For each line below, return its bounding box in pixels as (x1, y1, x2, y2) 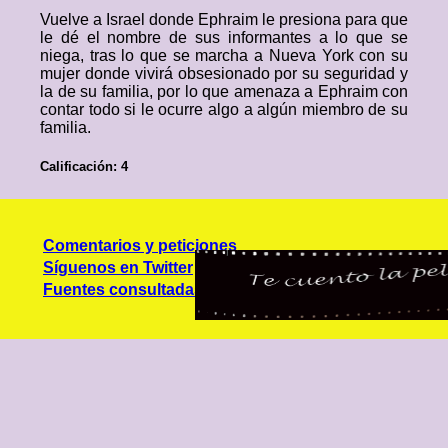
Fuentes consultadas (43, 281, 203, 299)
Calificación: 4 (40, 159, 128, 175)
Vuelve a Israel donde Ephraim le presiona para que (40, 11, 408, 28)
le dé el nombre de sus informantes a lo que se (40, 29, 408, 46)
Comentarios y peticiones (43, 237, 237, 255)
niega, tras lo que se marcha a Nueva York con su (40, 47, 408, 64)
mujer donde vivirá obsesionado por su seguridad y (40, 65, 408, 82)
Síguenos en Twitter (43, 259, 193, 277)
